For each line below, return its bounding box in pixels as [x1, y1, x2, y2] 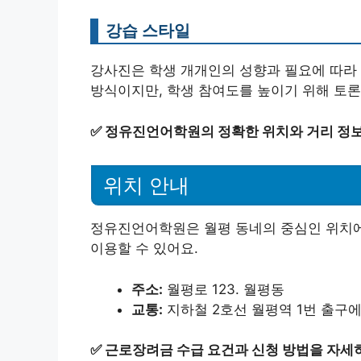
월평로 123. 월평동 [163, 280, 284, 297]
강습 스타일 [106, 20, 190, 40]
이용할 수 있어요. [90, 240, 198, 257]
